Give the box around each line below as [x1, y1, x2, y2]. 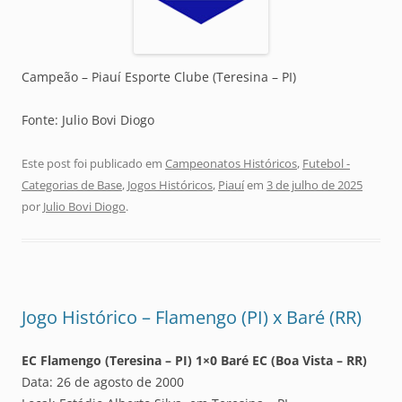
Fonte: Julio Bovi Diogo [22, 110, 154, 128]
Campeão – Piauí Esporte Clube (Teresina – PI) [22, 67, 296, 85]
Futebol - [302, 154, 350, 171]
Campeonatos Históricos [165, 154, 297, 171]
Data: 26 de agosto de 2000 [22, 372, 184, 390]
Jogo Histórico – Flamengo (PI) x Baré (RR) [22, 304, 362, 329]
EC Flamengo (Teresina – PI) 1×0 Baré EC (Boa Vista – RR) [22, 351, 367, 369]
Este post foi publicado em [22, 154, 165, 171]
